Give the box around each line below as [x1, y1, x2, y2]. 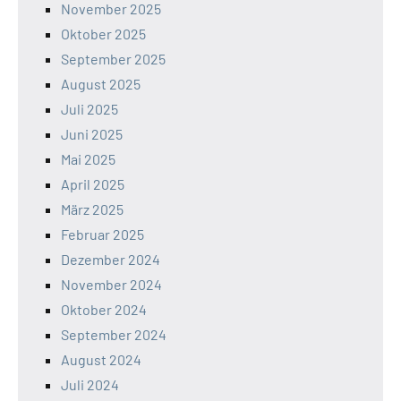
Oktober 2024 [61, 300, 147, 318]
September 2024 [61, 325, 166, 343]
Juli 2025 [61, 99, 118, 117]
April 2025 [61, 175, 124, 192]
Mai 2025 [61, 149, 115, 167]
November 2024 [61, 275, 162, 293]
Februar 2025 [61, 225, 144, 243]
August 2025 [61, 74, 141, 92]
